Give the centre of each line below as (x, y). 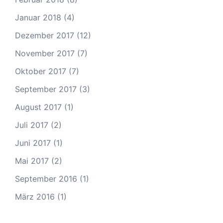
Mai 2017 (32, 161)
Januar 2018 (38, 17)
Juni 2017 (33, 143)
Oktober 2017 (41, 71)
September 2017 (46, 89)
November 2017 (45, 53)
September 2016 (46, 179)
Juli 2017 (32, 125)
